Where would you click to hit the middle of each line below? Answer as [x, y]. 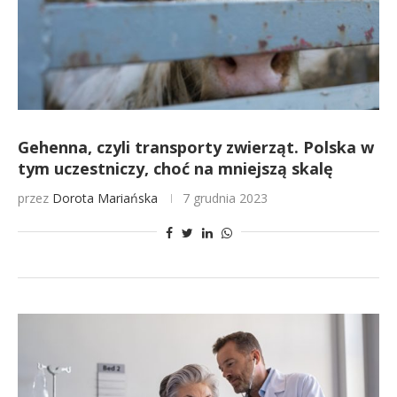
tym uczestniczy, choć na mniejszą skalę [175, 168]
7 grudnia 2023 [225, 198]
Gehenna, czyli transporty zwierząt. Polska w [196, 147]
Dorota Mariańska [105, 198]
